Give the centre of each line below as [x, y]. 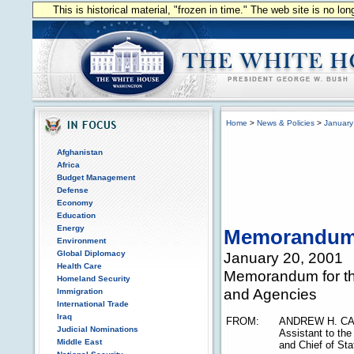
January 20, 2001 [283, 258]
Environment [81, 241]
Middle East [79, 342]
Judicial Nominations [98, 329]
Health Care [79, 266]
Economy [75, 203]
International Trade [93, 304]
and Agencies [270, 294]
